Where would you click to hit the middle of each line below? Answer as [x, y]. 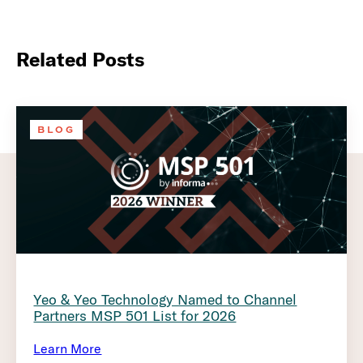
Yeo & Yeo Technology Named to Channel [165, 299]
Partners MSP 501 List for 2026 [135, 315]
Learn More [68, 349]
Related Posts [80, 59]
